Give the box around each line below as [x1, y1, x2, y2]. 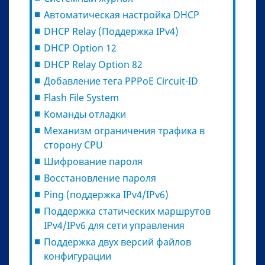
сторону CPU [44, 138, 103, 151]
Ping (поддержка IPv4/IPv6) [44, 188, 169, 201]
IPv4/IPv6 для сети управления [44, 218, 185, 232]
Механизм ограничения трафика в [44, 124, 205, 137]
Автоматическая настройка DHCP [44, 8, 199, 21]
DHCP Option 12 [44, 41, 117, 54]
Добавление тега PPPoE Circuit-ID [44, 74, 198, 88]
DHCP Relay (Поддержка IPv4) [44, 24, 179, 38]
